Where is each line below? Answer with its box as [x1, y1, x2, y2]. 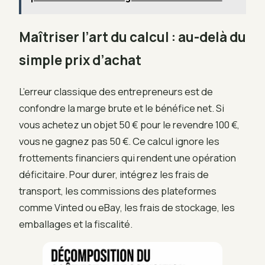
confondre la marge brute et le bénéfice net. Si [19, 101, 224, 115]
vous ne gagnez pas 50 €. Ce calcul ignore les [19, 134, 219, 148]
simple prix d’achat [19, 50, 141, 69]
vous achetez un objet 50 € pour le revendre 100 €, [19, 117, 240, 131]
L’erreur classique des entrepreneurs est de [19, 84, 213, 98]
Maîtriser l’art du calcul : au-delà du [19, 27, 246, 46]
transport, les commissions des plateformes [19, 183, 216, 198]
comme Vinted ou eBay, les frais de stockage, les [19, 200, 235, 214]
